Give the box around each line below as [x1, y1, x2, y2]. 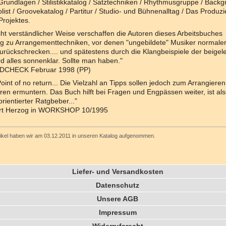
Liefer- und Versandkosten [72, 167, 163, 176]
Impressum [98, 208, 137, 217]
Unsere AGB [97, 195, 138, 203]
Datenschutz [96, 181, 139, 190]
